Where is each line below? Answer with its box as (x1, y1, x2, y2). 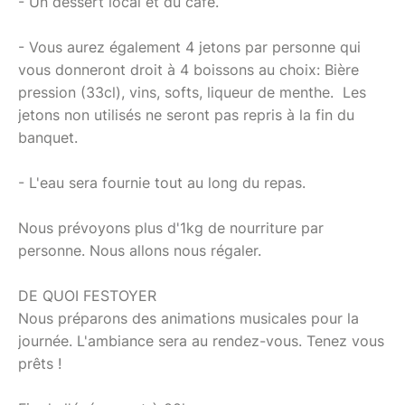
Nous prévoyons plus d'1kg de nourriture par (18, 218, 324, 237)
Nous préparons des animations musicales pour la (18, 308, 359, 327)
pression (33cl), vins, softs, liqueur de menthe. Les (18, 82, 366, 101)
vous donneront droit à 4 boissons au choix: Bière (18, 60, 359, 79)
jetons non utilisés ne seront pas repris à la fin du (18, 105, 354, 124)
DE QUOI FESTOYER (18, 286, 161, 305)
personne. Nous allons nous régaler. (18, 240, 261, 259)
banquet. (18, 127, 78, 146)
